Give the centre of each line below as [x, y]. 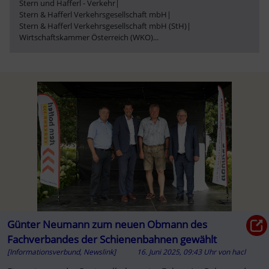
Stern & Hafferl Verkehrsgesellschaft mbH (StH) [103, 26]
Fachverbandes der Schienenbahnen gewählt [112, 239]
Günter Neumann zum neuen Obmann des [107, 224]
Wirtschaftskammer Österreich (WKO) [86, 37]
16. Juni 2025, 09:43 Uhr [177, 252]
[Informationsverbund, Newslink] [61, 252]
